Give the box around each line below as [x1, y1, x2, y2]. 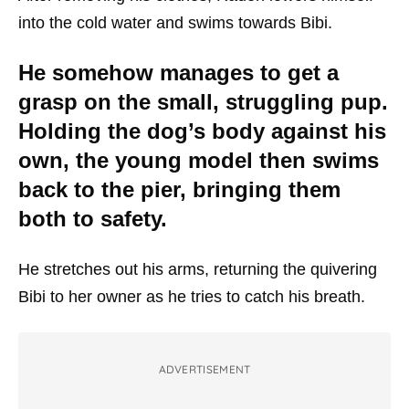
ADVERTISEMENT [158, 362, 251, 376]
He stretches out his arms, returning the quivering [18, 260, 377, 278]
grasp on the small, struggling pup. [18, 89, 388, 114]
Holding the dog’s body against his [18, 119, 386, 143]
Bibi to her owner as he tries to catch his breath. [18, 288, 365, 306]
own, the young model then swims [18, 148, 379, 173]
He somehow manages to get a [18, 60, 339, 85]
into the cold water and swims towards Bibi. [18, 14, 332, 32]
